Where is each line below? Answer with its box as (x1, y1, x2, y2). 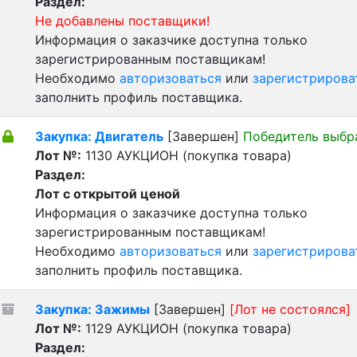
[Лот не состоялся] (229, 301, 351, 317)
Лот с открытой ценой (35, 186, 180, 202)
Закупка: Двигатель (35, 128, 163, 144)
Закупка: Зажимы (35, 301, 150, 317)
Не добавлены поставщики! (35, 13, 210, 29)
